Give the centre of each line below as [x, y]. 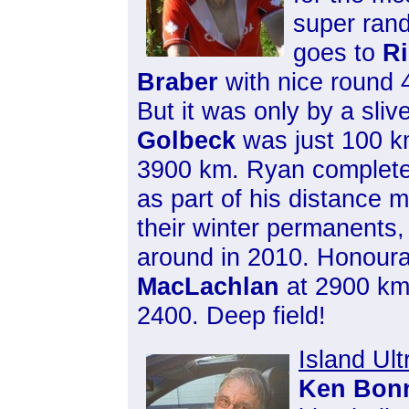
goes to [338, 52]
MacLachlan [208, 286]
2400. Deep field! [231, 315]
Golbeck [186, 140]
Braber [178, 82]
